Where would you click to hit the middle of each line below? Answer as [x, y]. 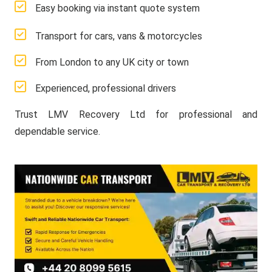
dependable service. [57, 131]
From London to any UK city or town [112, 62]
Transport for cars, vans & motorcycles [119, 36]
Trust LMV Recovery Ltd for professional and [136, 114]
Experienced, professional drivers [106, 88]
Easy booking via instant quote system [117, 8]
